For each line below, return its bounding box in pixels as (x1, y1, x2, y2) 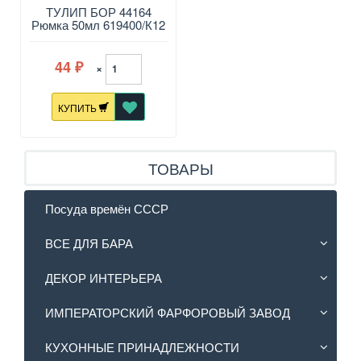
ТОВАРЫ (147, 157, 214, 180)
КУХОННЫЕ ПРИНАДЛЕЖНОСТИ (45, 338, 239, 356)
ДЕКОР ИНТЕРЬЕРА (45, 269, 162, 287)
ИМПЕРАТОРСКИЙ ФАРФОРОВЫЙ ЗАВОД (45, 304, 290, 322)
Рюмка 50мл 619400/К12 (31, 16, 165, 34)
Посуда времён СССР (45, 200, 168, 218)
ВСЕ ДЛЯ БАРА (45, 234, 133, 252)
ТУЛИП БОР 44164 (45, 3, 151, 21)
